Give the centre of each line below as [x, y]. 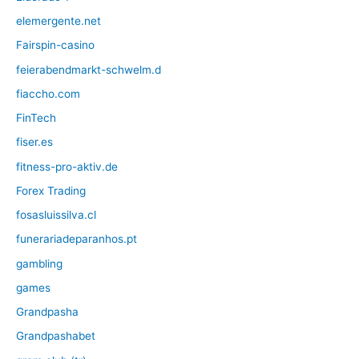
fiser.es [34, 142]
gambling [39, 263]
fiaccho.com [48, 93]
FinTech [36, 118]
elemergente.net [58, 21]
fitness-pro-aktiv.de [67, 166]
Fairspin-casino [55, 45]
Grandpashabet [56, 336]
